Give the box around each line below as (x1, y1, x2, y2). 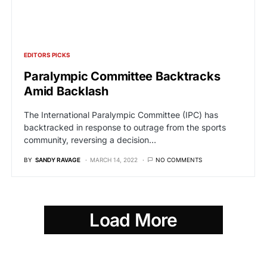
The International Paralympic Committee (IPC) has (24, 110, 218, 120)
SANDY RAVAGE (35, 156, 80, 163)
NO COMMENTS (156, 156, 202, 163)
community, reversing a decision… (24, 135, 156, 145)
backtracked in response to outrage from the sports (24, 122, 226, 132)
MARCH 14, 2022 (90, 156, 138, 163)
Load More (89, 209, 178, 231)
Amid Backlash (24, 84, 108, 98)
